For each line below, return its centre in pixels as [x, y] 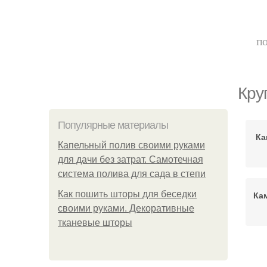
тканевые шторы [95, 223]
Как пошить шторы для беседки [127, 194]
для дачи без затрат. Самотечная [131, 159]
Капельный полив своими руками [131, 145]
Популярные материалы [113, 125]
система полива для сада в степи [132, 174]
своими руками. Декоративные [126, 208]
